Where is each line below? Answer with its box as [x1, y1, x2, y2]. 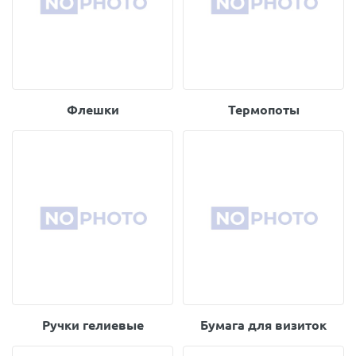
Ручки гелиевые [41, 318, 144, 332]
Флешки [66, 103, 119, 117]
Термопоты [227, 103, 300, 117]
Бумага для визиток [200, 318, 327, 332]
